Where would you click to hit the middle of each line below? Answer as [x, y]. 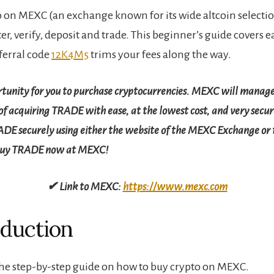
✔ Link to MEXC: [85, 186]
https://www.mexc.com [175, 186]
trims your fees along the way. [160, 54]
